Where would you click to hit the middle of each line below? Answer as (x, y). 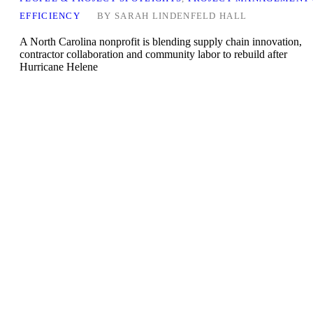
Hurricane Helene (59, 67)
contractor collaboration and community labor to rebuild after (153, 54)
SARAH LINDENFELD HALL (181, 16)
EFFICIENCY (50, 16)
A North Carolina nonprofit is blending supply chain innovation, (161, 42)
